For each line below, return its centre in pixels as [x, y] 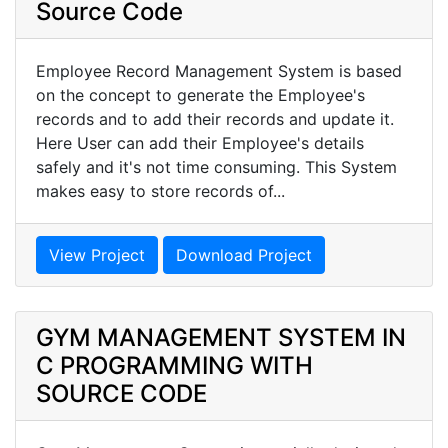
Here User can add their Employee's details [200, 142]
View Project [97, 254]
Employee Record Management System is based [219, 70]
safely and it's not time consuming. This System [216, 166]
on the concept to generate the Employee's [200, 94]
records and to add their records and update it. [217, 118]
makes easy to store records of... [160, 190]
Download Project [244, 254]
